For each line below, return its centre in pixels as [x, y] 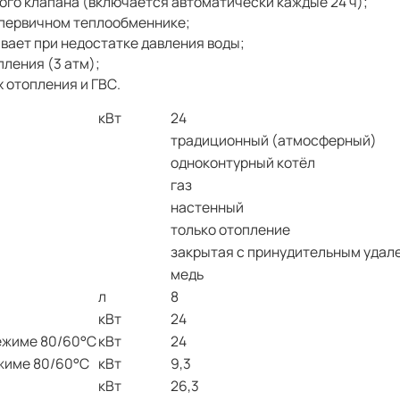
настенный [207, 207]
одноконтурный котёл [243, 162]
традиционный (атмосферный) [274, 140]
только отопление [230, 229]
